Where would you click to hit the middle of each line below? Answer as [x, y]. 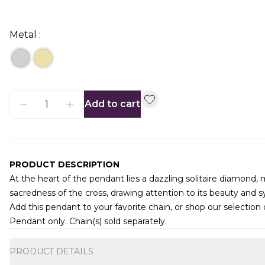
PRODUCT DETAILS [51, 251]
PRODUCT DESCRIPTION [64, 164]
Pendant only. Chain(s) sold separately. [89, 221]
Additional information [62, 235]
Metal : [25, 35]
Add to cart [112, 104]
